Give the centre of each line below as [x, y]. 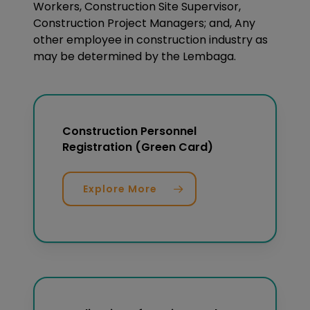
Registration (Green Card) [138, 147]
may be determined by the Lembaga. [134, 57]
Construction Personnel [130, 131]
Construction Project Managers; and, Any [144, 24]
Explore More [120, 189]
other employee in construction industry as [150, 40]
